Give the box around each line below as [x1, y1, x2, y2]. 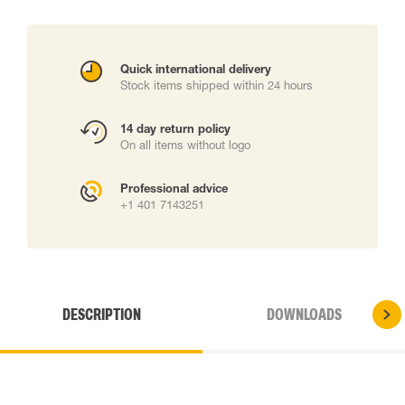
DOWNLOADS [266, 306, 342, 324]
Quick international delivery [120, 61, 271, 76]
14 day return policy [120, 121, 231, 136]
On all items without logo [120, 137, 250, 152]
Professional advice [120, 181, 228, 195]
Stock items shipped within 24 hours [120, 78, 313, 92]
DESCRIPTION [61, 306, 141, 324]
